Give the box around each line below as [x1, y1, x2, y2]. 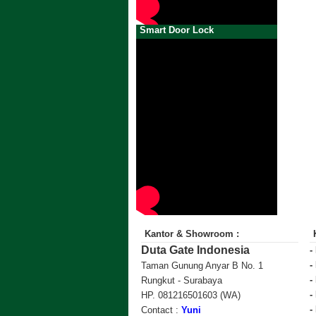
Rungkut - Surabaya [141, 274, 222, 286]
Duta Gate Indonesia [141, 243, 250, 256]
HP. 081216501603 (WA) [141, 289, 241, 300]
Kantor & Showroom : [145, 228, 239, 239]
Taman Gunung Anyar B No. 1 [141, 260, 263, 271]
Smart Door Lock [140, 24, 214, 35]
